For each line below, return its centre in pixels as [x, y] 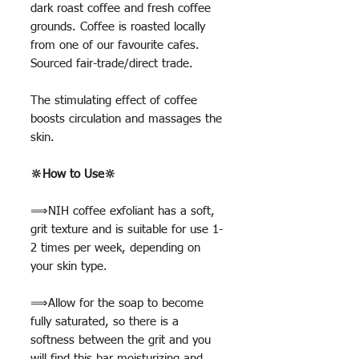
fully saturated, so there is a [105, 322]
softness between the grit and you [121, 341]
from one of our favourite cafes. [115, 46]
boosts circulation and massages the [126, 119]
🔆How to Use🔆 [73, 175]
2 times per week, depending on [115, 248]
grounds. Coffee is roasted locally [118, 27]
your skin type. [69, 267]
